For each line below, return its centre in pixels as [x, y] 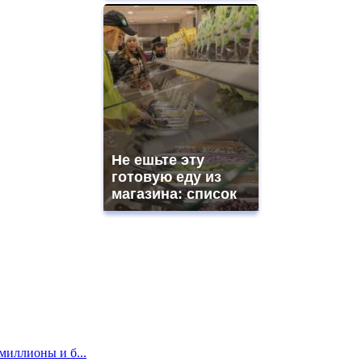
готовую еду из [166, 177]
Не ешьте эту [158, 160]
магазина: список [174, 194]
